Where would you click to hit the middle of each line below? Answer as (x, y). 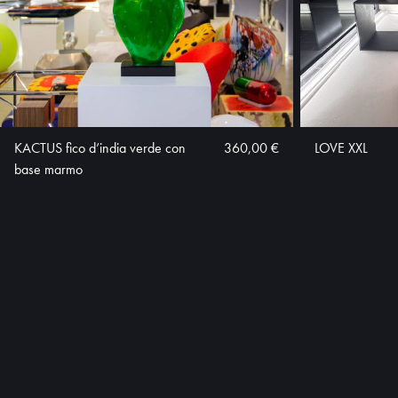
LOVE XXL (341, 148)
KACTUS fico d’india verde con (100, 148)
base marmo (48, 170)
